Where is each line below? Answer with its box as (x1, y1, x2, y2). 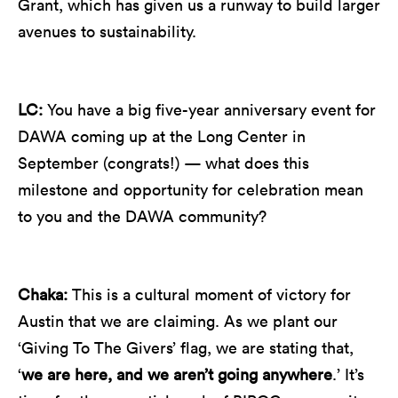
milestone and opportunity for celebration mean (18, 179, 363, 200)
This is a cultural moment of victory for (72, 283, 351, 305)
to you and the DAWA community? (18, 205, 267, 227)
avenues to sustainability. (18, 20, 196, 42)
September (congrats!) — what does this (18, 152, 309, 173)
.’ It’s (332, 363, 364, 385)
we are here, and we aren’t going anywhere (21, 363, 332, 385)
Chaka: (18, 283, 72, 305)
